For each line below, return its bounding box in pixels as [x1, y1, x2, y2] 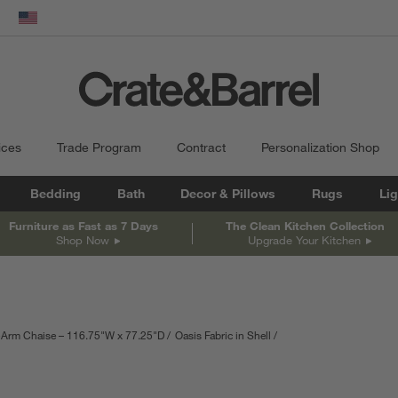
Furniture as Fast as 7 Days [9, 218, 159, 233]
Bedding [29, 186, 81, 202]
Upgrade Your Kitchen [247, 232, 361, 247]
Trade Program [57, 139, 141, 155]
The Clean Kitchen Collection [225, 218, 385, 233]
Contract [177, 139, 226, 155]
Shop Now [55, 232, 109, 247]
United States [28, 18, 104, 35]
